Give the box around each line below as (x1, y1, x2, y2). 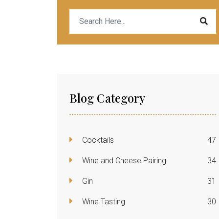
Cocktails (80, 135, 114, 145)
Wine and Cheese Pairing (80, 155, 166, 165)
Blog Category (69, 89, 145, 106)
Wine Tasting (80, 197, 125, 206)
